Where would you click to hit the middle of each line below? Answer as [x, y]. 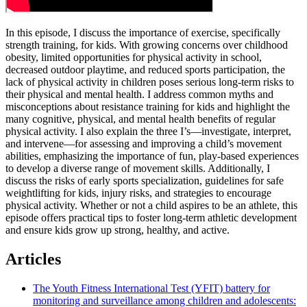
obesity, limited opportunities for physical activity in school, [134, 57]
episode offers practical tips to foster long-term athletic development [151, 217]
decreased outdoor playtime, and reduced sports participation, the [145, 69]
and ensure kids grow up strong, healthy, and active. [118, 230]
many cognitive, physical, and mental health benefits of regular [140, 119]
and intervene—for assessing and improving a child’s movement [144, 143]
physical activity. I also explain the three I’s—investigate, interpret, [148, 131]
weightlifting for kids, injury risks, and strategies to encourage [138, 193]
